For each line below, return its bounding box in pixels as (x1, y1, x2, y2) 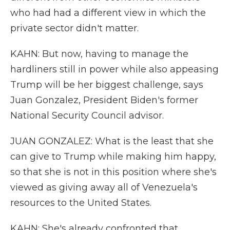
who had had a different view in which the (10, 7, 206, 18)
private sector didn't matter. (10, 23, 139, 34)
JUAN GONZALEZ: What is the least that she (10, 136, 214, 147)
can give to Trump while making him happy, (10, 151, 216, 162)
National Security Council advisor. (10, 110, 164, 121)
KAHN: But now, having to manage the (10, 48, 188, 60)
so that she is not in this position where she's (10, 166, 217, 178)
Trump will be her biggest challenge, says (10, 79, 203, 90)
